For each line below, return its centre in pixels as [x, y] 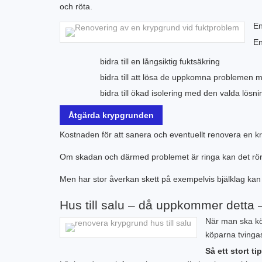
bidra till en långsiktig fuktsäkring [160, 61]
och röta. [76, 6]
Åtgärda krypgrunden [111, 115]
